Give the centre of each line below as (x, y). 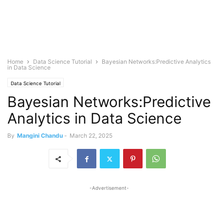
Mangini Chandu (40, 136)
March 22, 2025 (91, 136)
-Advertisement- (109, 188)
